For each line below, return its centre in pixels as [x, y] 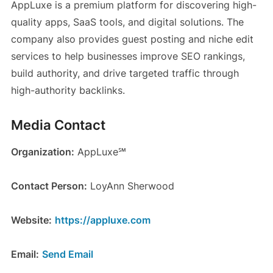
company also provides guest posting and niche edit [132, 39]
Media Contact [58, 125]
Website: [31, 220]
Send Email [67, 254]
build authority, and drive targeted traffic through [125, 73]
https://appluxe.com [102, 220]
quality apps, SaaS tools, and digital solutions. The [127, 22]
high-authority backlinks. [68, 90]
